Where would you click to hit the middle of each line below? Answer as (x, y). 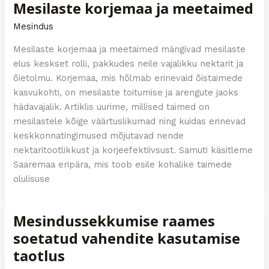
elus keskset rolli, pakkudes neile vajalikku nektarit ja (128, 63)
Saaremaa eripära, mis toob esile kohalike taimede (123, 164)
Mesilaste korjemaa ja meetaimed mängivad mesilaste (130, 49)
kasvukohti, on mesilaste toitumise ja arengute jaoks (126, 92)
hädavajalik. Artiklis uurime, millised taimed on (112, 107)
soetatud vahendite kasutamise (127, 238)
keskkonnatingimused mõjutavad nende (99, 135)
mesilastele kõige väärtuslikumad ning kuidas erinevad (130, 121)
